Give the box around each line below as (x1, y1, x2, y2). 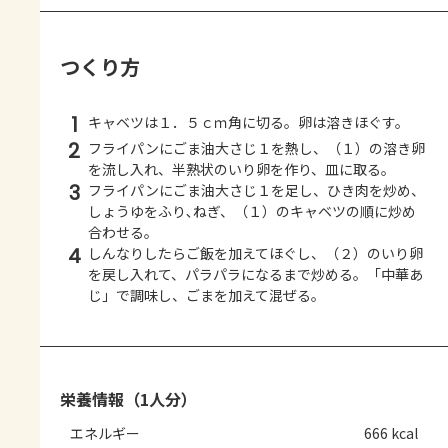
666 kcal (364, 423, 418, 444)
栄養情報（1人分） (60, 387, 197, 412)
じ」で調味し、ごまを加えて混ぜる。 (88, 285, 325, 306)
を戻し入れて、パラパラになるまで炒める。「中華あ (88, 264, 423, 285)
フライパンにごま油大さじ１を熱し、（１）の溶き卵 (88, 138, 425, 159)
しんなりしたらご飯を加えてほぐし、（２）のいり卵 (88, 243, 423, 264)
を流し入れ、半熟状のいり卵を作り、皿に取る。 (88, 159, 395, 180)
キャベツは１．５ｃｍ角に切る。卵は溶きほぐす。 (88, 112, 409, 133)
